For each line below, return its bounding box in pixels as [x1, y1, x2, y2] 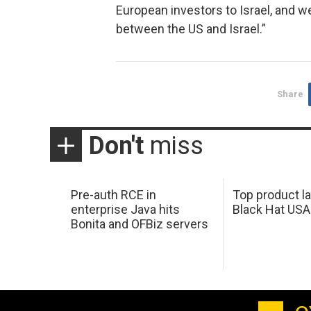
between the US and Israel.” [116, 22, 266, 37]
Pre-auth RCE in [70, 187, 156, 203]
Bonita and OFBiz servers [70, 217, 208, 232]
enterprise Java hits [70, 202, 180, 217]
